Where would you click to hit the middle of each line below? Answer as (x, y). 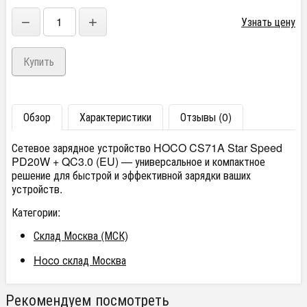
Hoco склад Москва (80, 260)
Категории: (36, 212)
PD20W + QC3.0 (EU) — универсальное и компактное (138, 161)
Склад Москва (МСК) (81, 235)
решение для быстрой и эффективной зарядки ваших (131, 175)
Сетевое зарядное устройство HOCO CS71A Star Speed (147, 148)
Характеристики (115, 117)
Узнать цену (268, 22)
